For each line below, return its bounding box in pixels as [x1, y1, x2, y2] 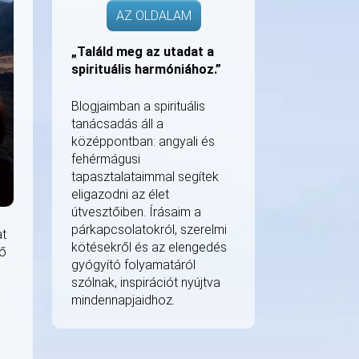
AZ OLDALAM [115, 8, 192, 23]
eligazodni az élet [71, 187, 169, 202]
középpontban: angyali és [71, 134, 215, 149]
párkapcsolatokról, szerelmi [71, 222, 227, 237]
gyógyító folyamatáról [71, 257, 196, 272]
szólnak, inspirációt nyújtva [71, 275, 220, 290]
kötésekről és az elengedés [71, 240, 227, 255]
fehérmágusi [71, 151, 140, 167]
